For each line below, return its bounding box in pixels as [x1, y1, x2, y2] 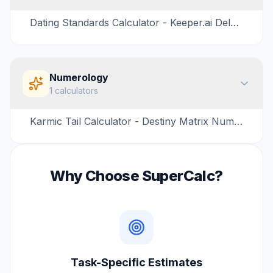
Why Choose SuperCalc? [50, 167, 223, 185]
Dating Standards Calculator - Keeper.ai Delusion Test [230, 16, 239, 29]
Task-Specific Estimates [71, 256, 202, 269]
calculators [52, 85, 98, 96]
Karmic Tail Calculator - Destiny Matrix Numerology [234, 115, 243, 127]
